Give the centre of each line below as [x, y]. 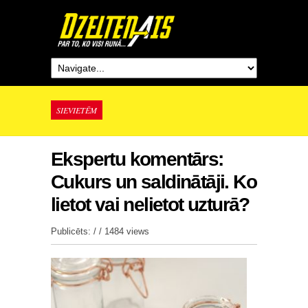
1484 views [127, 231]
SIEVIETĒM [77, 110]
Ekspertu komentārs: [137, 159]
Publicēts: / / [78, 231]
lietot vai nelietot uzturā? [150, 205]
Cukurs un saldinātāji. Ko [154, 182]
